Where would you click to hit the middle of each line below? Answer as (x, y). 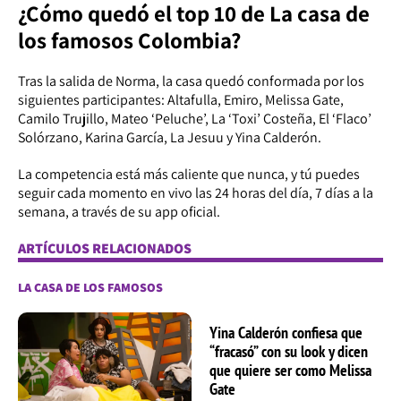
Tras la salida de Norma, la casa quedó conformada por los (191, 81)
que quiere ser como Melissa (290, 371)
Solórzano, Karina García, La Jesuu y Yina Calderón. (170, 137)
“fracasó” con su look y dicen (289, 352)
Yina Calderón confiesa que (286, 333)
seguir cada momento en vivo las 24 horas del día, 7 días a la (196, 192)
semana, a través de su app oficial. (119, 211)
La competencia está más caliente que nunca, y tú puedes (189, 174)
